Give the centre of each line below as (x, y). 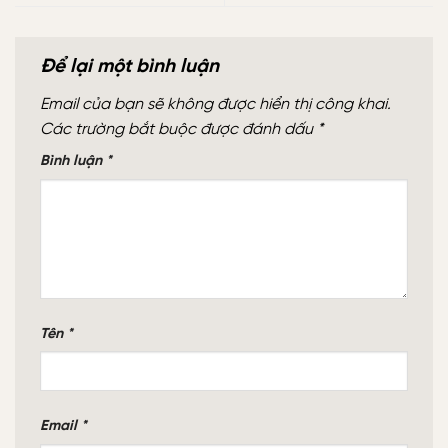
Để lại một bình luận (132, 67)
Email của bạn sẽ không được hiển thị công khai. (215, 104)
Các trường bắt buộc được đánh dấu (178, 129)
